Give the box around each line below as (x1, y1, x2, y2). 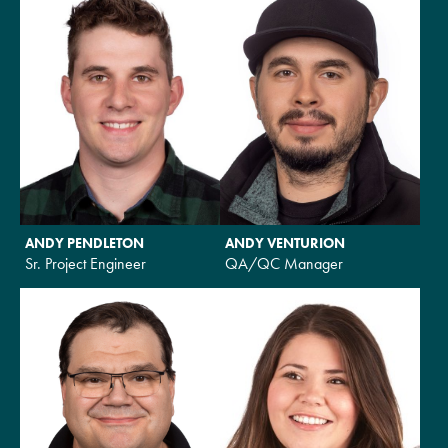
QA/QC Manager (225, 252, 343, 274)
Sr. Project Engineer (25, 252, 146, 274)
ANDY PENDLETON (25, 233, 144, 252)
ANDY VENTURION (225, 233, 345, 252)
